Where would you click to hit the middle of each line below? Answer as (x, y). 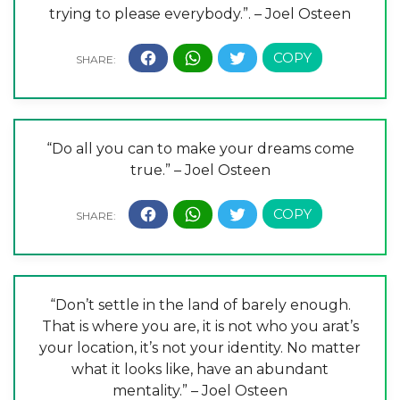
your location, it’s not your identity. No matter (200, 347)
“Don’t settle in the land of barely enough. (200, 304)
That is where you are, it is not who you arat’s (200, 326)
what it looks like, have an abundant (200, 369)
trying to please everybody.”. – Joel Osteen (200, 14)
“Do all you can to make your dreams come (200, 149)
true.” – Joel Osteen (200, 170)
